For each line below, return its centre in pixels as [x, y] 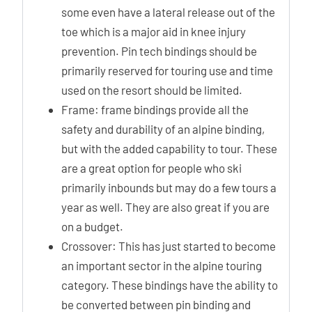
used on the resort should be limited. [152, 89]
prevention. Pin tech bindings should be [159, 50]
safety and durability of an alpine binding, [163, 128]
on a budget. [92, 226]
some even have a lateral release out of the [168, 11]
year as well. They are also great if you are [165, 206]
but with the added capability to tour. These [169, 148]
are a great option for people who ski [151, 167]
